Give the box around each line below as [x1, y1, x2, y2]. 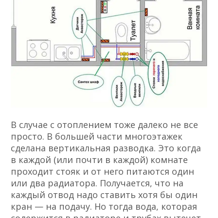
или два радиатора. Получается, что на [11, 177, 184, 189]
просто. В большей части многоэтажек [11, 130, 183, 143]
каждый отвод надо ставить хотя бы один [11, 189, 198, 201]
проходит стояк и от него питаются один [11, 165, 195, 178]
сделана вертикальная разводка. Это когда [11, 142, 201, 154]
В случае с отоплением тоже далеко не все [11, 119, 199, 131]
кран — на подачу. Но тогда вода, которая [11, 200, 198, 213]
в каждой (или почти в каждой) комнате [11, 154, 188, 166]
